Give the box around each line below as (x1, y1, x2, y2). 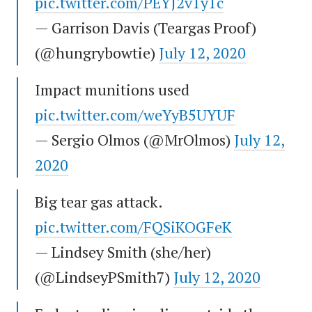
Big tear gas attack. (35, 192, 162, 212)
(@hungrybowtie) (35, 42, 159, 63)
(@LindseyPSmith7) (35, 267, 173, 288)
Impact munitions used (35, 79, 189, 100)
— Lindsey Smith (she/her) (35, 242, 211, 263)
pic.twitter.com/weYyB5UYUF (35, 104, 235, 125)
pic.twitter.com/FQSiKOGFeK (35, 217, 232, 237)
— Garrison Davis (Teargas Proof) (35, 17, 256, 38)
